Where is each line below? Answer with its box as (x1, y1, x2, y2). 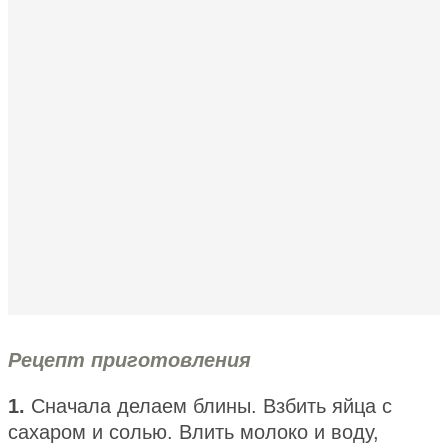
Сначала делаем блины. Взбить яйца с (31, 394, 392, 417)
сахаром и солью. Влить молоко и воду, (8, 420, 379, 443)
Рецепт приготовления (8, 348, 251, 371)
